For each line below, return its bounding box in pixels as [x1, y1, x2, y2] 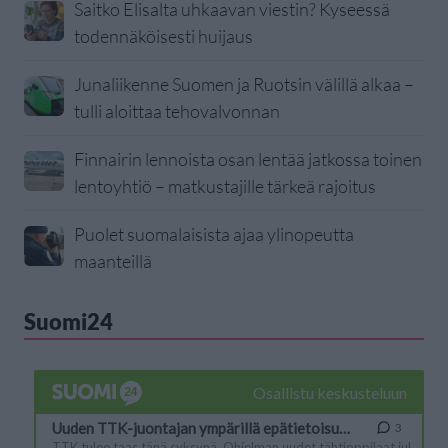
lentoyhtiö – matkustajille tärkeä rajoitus [74, 175, 376, 198]
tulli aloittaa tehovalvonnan [74, 100, 280, 123]
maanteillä [74, 250, 152, 273]
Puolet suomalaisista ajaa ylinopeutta [74, 223, 354, 246]
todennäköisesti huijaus [74, 25, 253, 48]
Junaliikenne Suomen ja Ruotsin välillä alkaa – [74, 73, 414, 96]
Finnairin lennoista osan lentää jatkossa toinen [74, 148, 422, 171]
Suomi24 [24, 308, 113, 336]
